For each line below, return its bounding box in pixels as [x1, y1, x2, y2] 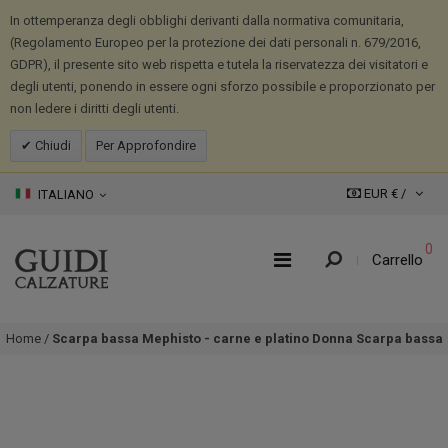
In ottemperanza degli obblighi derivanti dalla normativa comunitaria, [10, 13, 404, 28]
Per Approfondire [96, 138, 196, 153]
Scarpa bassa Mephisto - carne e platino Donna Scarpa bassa [51, 331, 443, 347]
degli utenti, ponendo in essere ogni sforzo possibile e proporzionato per [10, 79, 435, 94]
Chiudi [32, 138, 71, 153]
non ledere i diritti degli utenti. [10, 101, 179, 116]
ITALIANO [35, 187, 97, 202]
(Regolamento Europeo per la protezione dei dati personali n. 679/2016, [10, 35, 421, 50]
